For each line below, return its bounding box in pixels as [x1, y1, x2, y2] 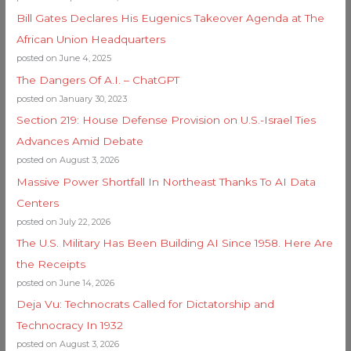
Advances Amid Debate [16, 135, 144, 148]
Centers [16, 196, 60, 209]
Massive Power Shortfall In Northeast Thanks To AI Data [16, 175, 317, 188]
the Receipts [16, 257, 86, 270]
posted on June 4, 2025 [16, 52, 112, 64]
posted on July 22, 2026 [16, 215, 111, 227]
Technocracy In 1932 [16, 319, 124, 332]
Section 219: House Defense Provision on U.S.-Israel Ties [16, 114, 317, 127]
